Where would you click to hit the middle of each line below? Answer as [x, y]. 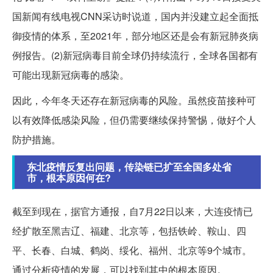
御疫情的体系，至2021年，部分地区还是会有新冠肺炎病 [135, 36]
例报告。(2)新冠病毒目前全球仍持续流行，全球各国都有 [135, 55]
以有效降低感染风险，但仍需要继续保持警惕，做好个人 [134, 120]
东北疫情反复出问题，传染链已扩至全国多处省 [129, 167]
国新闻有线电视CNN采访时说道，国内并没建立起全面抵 [135, 16]
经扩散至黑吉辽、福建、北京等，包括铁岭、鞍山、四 [129, 231]
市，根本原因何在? [69, 178]
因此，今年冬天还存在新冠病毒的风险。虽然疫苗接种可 [134, 101]
